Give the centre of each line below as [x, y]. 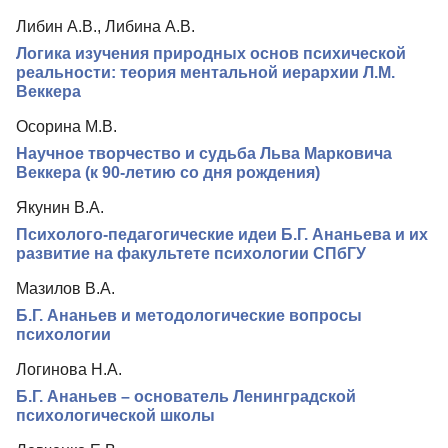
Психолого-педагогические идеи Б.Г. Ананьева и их [222, 235]
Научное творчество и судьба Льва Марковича [204, 154]
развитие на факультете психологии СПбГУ [191, 254]
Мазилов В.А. [65, 289]
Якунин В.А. [60, 208]
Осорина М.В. [66, 127]
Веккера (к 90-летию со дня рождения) [168, 173]
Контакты [58, 36]
